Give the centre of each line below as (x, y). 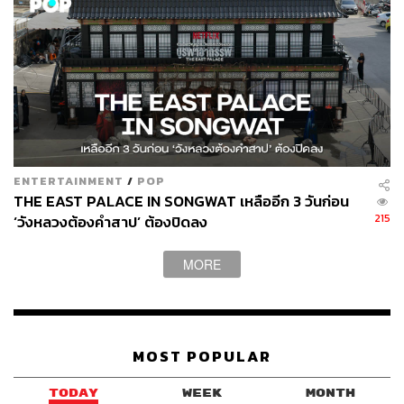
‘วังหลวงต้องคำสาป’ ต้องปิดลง (110, 223)
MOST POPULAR (202, 356)
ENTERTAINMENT (69, 181)
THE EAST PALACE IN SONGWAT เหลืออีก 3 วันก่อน (181, 202)
